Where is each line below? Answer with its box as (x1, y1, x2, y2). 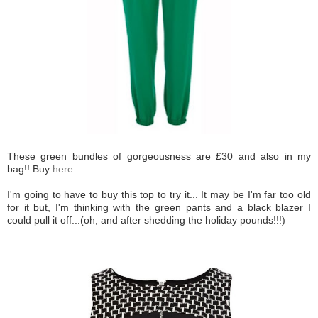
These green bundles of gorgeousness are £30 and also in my (7, 150, 311, 162)
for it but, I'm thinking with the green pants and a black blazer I (7, 202, 311, 213)
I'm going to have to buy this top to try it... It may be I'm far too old (7, 189, 311, 200)
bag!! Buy (7, 163, 53, 175)
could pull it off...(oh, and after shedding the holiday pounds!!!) (7, 214, 285, 226)
